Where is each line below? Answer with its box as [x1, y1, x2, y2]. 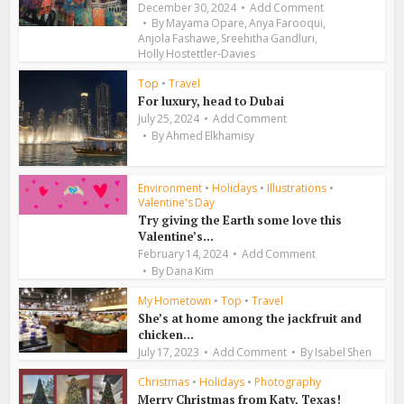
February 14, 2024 [138, 245, 229, 262]
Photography [254, 373, 322, 390]
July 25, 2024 [138, 111, 200, 126]
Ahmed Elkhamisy [166, 128, 255, 143]
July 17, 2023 [138, 344, 200, 360]
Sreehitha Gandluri [221, 31, 316, 46]
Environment [138, 179, 203, 196]
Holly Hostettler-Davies [138, 46, 256, 61]
